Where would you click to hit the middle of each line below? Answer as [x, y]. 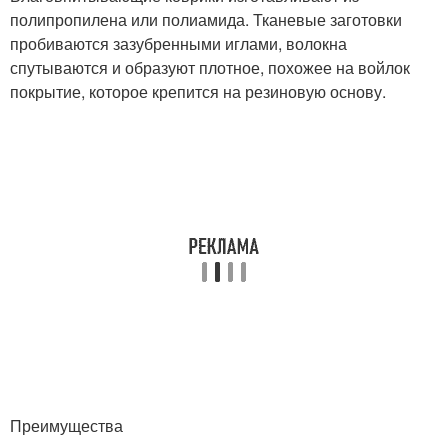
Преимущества [66, 425]
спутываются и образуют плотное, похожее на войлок [210, 67]
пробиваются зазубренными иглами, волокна [178, 43]
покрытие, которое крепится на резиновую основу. [198, 91]
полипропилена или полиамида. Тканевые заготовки [206, 19]
